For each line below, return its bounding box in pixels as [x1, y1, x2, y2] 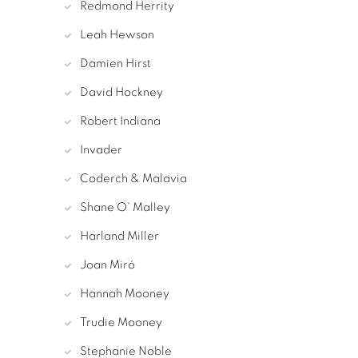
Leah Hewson [80, 29, 154, 42]
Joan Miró [80, 259, 135, 272]
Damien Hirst [80, 58, 151, 70]
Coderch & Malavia [80, 173, 187, 185]
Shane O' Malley [80, 201, 170, 214]
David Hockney [80, 86, 163, 99]
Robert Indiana [80, 115, 161, 128]
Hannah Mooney [80, 288, 169, 300]
